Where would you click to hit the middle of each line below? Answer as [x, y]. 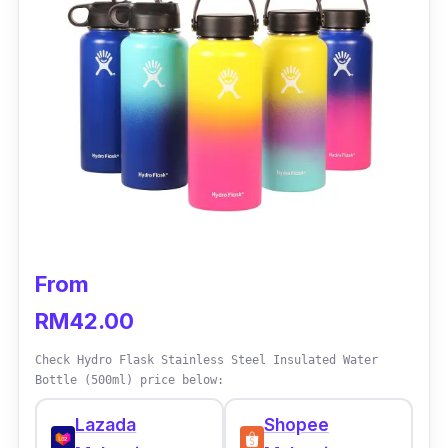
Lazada [106, 425]
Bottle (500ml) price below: [129, 379]
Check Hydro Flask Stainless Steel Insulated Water [206, 359]
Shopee [296, 425]
